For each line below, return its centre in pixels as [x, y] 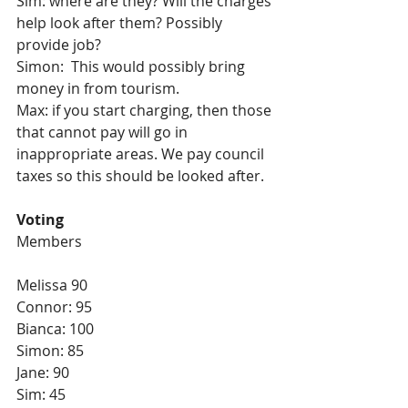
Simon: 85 [50, 351]
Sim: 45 [41, 394]
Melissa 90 [52, 285]
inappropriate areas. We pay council [142, 154]
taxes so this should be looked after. [140, 176]
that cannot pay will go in [104, 132]
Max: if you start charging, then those [146, 110]
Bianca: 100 [55, 329]
